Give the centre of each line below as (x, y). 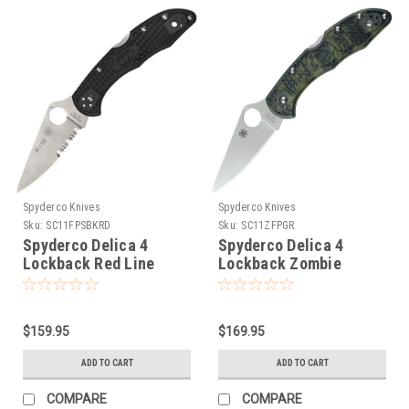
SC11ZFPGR (268, 225)
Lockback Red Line (89, 263)
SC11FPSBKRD (78, 225)
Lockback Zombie (280, 263)
